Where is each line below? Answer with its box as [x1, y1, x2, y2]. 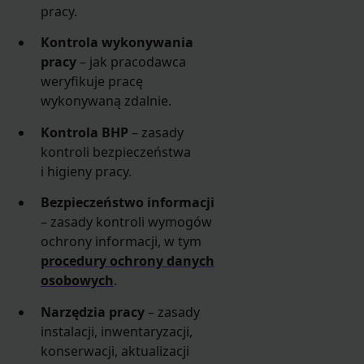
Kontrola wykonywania [41, 33, 194, 52]
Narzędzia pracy [41, 302, 145, 321]
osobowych [41, 271, 115, 290]
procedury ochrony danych [41, 252, 215, 271]
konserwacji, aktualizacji [41, 341, 190, 360]
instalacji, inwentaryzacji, [41, 322, 193, 340]
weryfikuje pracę [41, 72, 144, 91]
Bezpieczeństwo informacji [41, 193, 215, 212]
